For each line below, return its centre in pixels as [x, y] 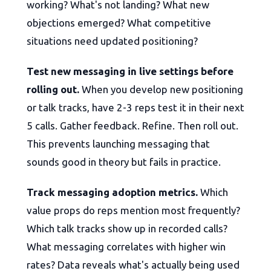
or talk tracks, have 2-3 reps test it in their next [135, 108]
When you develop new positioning [161, 90]
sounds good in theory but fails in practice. [124, 162]
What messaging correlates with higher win [126, 247]
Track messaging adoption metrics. [112, 192]
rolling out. [53, 90]
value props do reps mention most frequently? [133, 211]
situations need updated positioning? [112, 41]
